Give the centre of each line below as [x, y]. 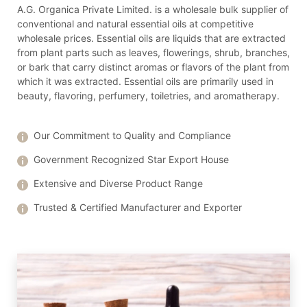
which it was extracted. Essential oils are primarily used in [145, 82]
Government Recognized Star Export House [131, 160]
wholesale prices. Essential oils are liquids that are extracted [151, 38]
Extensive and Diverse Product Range [118, 184]
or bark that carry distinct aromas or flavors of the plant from [153, 67]
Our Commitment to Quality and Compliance [132, 136]
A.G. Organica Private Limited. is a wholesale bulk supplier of [153, 10]
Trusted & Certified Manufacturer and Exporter [138, 208]
